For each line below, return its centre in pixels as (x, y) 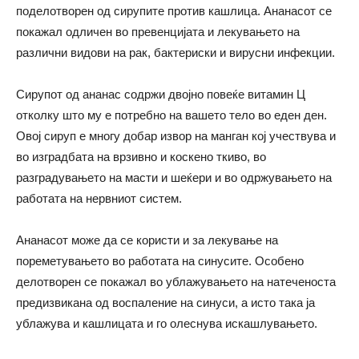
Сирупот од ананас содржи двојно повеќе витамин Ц (161, 94)
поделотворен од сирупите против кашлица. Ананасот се (174, 10)
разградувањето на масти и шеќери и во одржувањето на (174, 177)
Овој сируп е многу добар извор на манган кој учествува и (176, 135)
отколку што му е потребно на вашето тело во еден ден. (171, 115)
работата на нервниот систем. (99, 198)
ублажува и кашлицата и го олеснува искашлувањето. (167, 323)
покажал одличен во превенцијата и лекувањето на (158, 31)
